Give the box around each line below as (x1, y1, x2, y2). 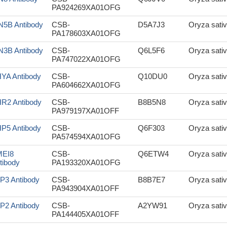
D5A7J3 (138, 20, 165, 29)
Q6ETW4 (138, 149, 169, 158)
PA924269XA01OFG (52, 3, 121, 12)
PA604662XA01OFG (52, 81, 121, 89)
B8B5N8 (138, 98, 166, 106)
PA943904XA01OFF (52, 184, 119, 193)
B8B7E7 (138, 175, 165, 184)
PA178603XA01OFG (52, 29, 121, 37)
